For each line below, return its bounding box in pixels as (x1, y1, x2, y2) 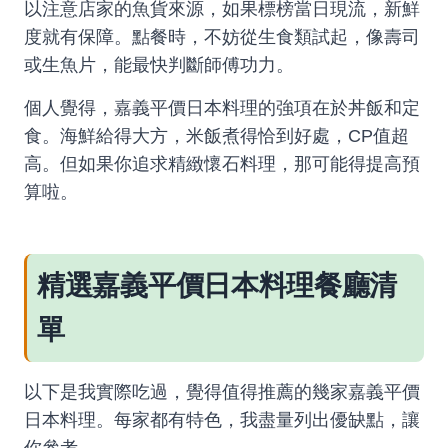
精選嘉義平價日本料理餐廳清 (37, 270, 398, 301)
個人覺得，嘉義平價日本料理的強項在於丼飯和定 (24, 98, 420, 118)
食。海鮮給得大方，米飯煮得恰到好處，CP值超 (24, 126, 409, 146)
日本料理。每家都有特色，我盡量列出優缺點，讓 (24, 410, 420, 430)
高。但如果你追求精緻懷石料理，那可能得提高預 (24, 154, 420, 174)
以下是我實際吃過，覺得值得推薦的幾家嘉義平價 (24, 382, 420, 402)
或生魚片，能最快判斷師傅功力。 (24, 55, 294, 75)
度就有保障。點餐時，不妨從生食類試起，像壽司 (24, 27, 420, 47)
